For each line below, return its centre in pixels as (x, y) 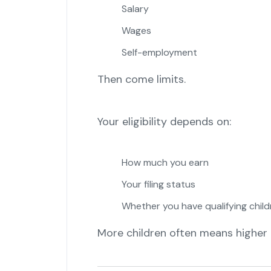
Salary (135, 9)
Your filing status (158, 184)
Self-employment (159, 53)
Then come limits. (141, 80)
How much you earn (165, 163)
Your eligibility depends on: (164, 122)
